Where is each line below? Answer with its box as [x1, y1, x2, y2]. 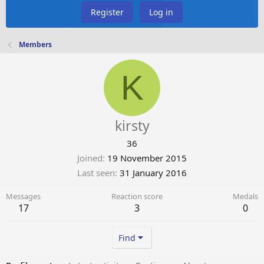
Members [19, 39, 52, 50]
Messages [6, 191, 41, 202]
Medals [233, 191, 258, 202]
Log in [149, 6, 173, 18]
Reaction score [111, 191, 163, 202]
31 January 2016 [120, 167, 187, 179]
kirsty [114, 116, 150, 136]
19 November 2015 [107, 152, 187, 164]
